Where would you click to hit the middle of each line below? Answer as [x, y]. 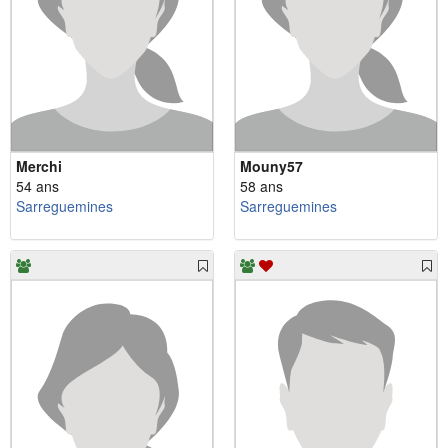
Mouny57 [271, 165]
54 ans [37, 185]
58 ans [261, 185]
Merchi [39, 165]
